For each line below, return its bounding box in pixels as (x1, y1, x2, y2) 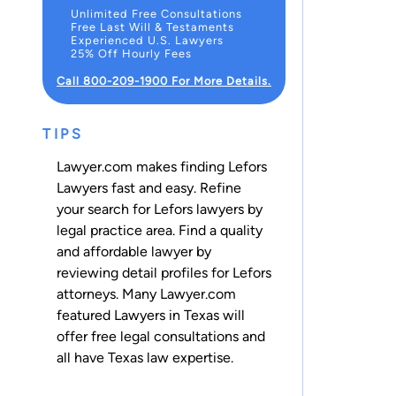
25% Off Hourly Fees (71, 46, 192, 60)
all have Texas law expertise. (57, 348, 233, 366)
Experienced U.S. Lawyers (71, 33, 224, 47)
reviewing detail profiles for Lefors (57, 263, 271, 281)
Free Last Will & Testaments (71, 19, 234, 34)
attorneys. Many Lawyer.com (57, 285, 236, 302)
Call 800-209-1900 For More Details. (57, 73, 271, 88)
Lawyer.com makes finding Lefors (57, 157, 267, 175)
